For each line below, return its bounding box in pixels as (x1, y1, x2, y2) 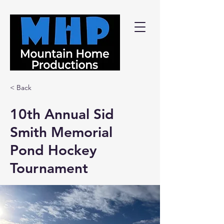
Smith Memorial (10, 123, 112, 140)
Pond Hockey (10, 141, 97, 158)
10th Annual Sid (10, 105, 114, 122)
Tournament (10, 159, 88, 176)
